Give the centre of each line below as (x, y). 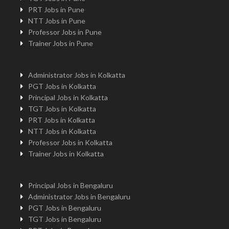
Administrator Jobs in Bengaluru (79, 196)
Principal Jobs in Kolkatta (68, 97)
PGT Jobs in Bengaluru (65, 208)
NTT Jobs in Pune (57, 20)
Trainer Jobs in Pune (61, 43)
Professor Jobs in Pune (65, 32)
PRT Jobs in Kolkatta (62, 120)
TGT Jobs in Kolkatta (62, 108)
